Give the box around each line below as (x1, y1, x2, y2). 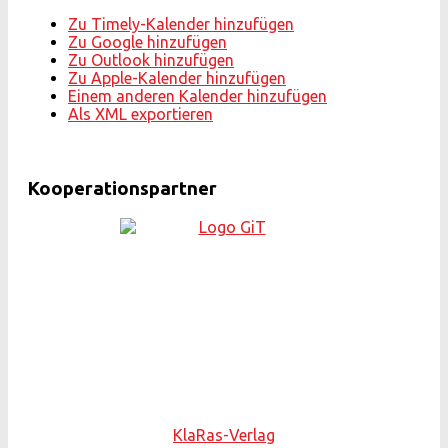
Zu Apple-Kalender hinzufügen (68, 69, 286, 87)
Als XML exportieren (68, 105, 213, 123)
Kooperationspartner (28, 177, 217, 199)
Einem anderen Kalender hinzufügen (68, 87, 327, 105)
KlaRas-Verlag (173, 426, 275, 445)
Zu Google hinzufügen (68, 33, 227, 51)
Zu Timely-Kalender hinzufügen (68, 15, 294, 33)
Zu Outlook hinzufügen (68, 51, 234, 69)
